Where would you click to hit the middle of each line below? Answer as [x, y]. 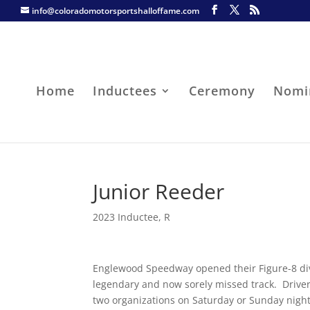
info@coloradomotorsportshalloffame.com [116, 11]
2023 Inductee [126, 217]
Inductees [125, 90]
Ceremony [222, 90]
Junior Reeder [159, 191]
